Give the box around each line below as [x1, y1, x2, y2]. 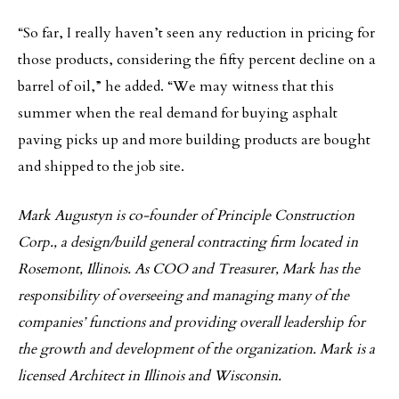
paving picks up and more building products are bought [18, 130, 370, 150]
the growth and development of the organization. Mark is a [18, 339, 375, 359]
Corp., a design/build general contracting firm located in [18, 232, 358, 252]
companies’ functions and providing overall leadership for [18, 313, 365, 332]
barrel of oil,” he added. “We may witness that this [18, 77, 334, 96]
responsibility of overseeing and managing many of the [18, 286, 349, 305]
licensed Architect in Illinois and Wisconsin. [18, 366, 281, 386]
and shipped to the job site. [18, 157, 184, 176]
